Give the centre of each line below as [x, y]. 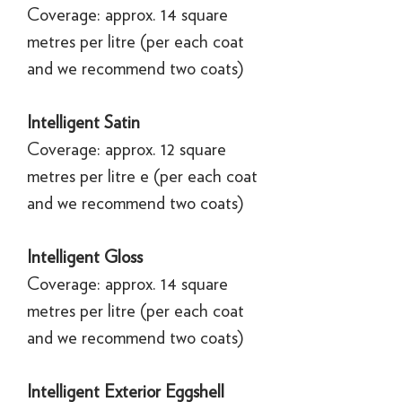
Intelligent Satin [83, 122]
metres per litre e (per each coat [142, 175]
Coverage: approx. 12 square [127, 149]
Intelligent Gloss [85, 256]
